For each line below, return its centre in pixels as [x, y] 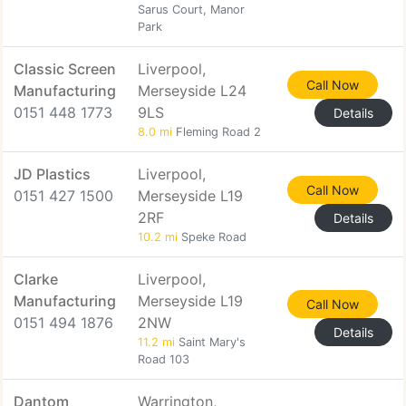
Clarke [36, 279]
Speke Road [212, 237]
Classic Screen [65, 69]
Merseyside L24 [192, 91]
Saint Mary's [210, 342]
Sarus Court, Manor [191, 10]
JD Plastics [52, 174]
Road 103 [164, 359]
